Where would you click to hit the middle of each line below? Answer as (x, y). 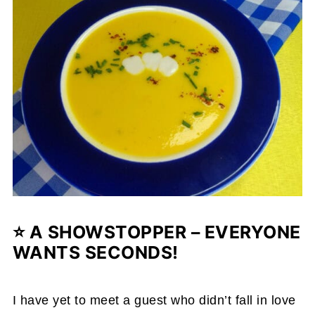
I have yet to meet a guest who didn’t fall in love (154, 300)
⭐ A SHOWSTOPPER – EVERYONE (156, 232)
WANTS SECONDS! (95, 252)
